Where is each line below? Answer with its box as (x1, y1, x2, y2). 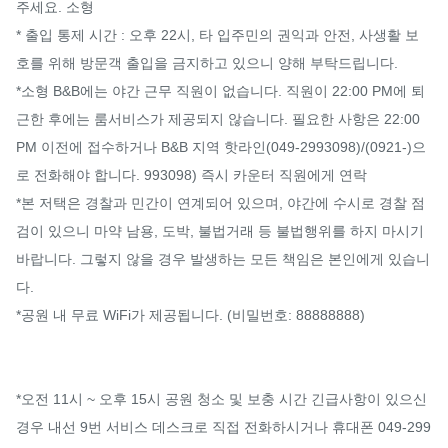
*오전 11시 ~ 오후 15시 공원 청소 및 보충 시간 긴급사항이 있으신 (16, 390, 427, 407)
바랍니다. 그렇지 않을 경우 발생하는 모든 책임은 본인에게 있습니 (16, 250, 430, 267)
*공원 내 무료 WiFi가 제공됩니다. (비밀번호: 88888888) (16, 306, 365, 323)
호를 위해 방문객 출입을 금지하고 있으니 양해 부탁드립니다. (16, 54, 398, 71)
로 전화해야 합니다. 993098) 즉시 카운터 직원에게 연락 (16, 166, 367, 183)
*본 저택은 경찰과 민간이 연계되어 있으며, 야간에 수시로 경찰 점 (16, 194, 425, 211)
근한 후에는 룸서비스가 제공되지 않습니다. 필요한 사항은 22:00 (16, 110, 420, 127)
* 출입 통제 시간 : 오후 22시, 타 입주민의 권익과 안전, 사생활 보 (16, 26, 419, 43)
